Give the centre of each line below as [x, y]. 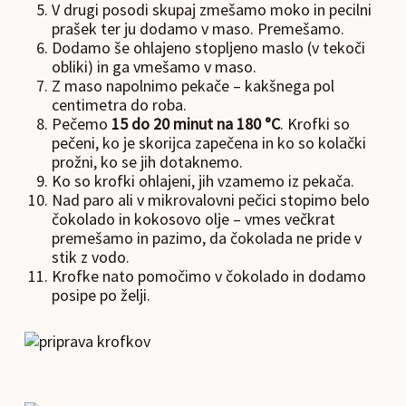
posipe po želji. [101, 295]
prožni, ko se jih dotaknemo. [147, 161]
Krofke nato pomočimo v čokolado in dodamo [208, 275]
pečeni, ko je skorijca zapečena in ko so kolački [208, 142]
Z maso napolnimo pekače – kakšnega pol [193, 85]
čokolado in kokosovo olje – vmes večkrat [193, 218]
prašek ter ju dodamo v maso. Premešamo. [198, 28]
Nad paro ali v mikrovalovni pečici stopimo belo [210, 199]
